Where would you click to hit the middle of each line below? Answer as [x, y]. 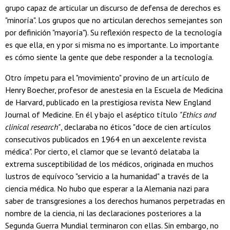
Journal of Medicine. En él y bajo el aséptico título [92, 114]
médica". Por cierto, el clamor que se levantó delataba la [102, 151]
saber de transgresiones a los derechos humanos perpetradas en [115, 200]
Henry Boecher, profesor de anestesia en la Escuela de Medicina [114, 90]
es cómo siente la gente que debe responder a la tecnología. [109, 57]
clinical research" [33, 127]
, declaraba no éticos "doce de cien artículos [136, 127]
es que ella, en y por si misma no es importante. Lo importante [112, 44]
